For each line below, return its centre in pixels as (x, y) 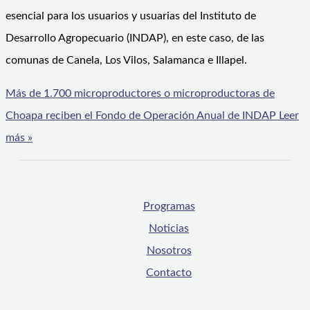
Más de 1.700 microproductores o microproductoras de (140, 94)
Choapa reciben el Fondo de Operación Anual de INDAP (141, 116)
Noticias (169, 229)
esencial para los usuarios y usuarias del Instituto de (131, 16)
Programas (169, 207)
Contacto (169, 273)
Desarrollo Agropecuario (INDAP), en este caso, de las (135, 38)
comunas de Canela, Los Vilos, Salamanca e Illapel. (126, 61)
